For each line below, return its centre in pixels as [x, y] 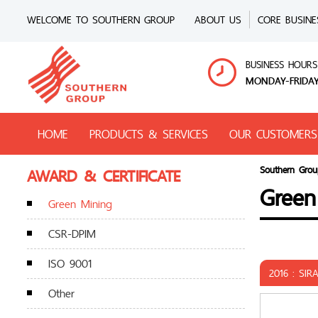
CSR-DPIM [72, 234]
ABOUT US [218, 20]
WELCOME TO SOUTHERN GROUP [101, 20]
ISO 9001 [70, 263]
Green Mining [80, 204]
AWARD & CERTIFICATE [104, 176]
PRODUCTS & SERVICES [149, 134]
